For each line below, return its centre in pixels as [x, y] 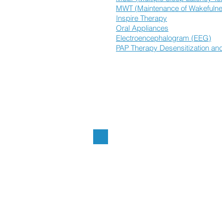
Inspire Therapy [141, 18]
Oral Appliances [142, 28]
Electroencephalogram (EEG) [164, 38]
